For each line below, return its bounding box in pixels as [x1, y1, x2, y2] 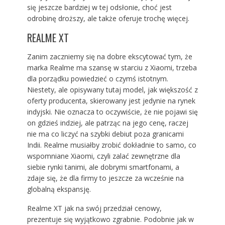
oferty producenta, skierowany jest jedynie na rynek [27, 96, 195, 106]
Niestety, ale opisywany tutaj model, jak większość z [27, 85, 198, 95]
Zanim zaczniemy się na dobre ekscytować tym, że [27, 52, 192, 62]
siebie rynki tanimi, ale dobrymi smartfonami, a [27, 162, 179, 172]
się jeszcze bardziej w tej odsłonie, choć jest [27, 3, 172, 13]
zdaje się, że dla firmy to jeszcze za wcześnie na [27, 173, 184, 183]
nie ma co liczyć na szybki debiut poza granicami [27, 129, 184, 139]
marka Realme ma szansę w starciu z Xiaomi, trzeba [27, 63, 197, 73]
